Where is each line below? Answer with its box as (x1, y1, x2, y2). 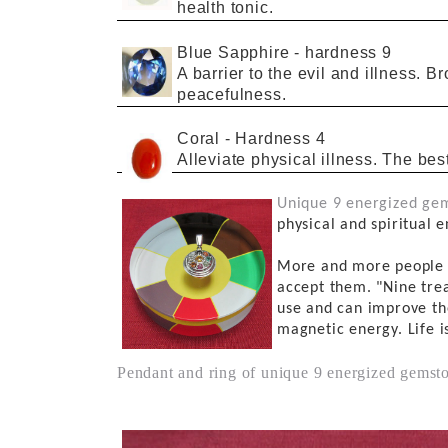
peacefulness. (177, 85, 287, 103)
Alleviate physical (177, 151, 322, 169)
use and (277, 300, 333, 317)
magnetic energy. (277, 321, 403, 338)
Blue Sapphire (177, 43, 295, 61)
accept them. (277, 279, 372, 296)
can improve (337, 300, 428, 317)
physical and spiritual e (277, 216, 446, 233)
